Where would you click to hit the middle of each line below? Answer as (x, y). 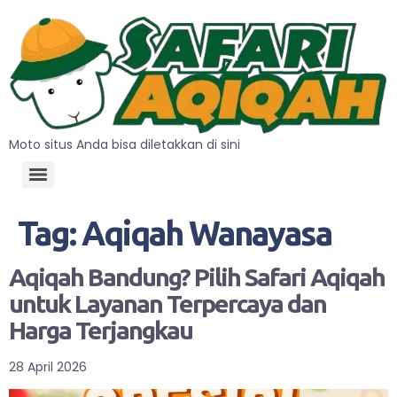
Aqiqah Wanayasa (206, 233)
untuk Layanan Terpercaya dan (167, 303)
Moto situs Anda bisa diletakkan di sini (125, 144)
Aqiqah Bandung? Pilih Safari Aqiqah (197, 276)
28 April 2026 (48, 366)
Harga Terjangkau (101, 330)
